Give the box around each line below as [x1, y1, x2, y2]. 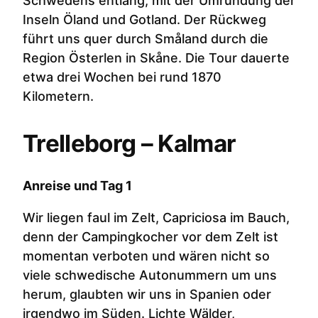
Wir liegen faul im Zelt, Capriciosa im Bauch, [23, 210, 290, 226]
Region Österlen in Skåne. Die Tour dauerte [23, 50, 290, 65]
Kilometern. [23, 88, 94, 104]
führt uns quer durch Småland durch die [23, 31, 268, 46]
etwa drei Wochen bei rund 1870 [23, 69, 221, 84]
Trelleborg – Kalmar [23, 129, 236, 158]
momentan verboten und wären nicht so [23, 248, 270, 264]
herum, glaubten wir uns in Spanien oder [23, 287, 271, 302]
